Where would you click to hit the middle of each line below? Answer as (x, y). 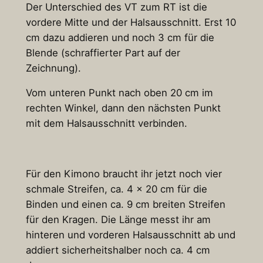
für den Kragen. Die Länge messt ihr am (118, 220)
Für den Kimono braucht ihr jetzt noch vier (124, 174)
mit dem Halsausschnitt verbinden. (106, 124)
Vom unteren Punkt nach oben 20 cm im (119, 93)
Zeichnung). (53, 68)
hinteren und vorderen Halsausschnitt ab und (130, 235)
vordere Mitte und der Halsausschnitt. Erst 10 (131, 22)
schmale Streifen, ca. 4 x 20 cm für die (116, 189)
